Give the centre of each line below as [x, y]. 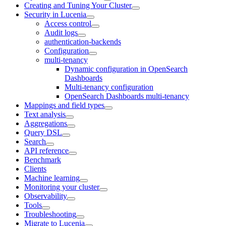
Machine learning [52, 178]
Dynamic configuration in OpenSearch [126, 69]
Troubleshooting [50, 214]
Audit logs [61, 32]
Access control [68, 23]
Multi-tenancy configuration [109, 87]
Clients [35, 168]
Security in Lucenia [55, 14]
